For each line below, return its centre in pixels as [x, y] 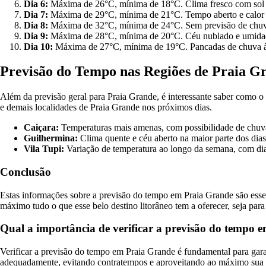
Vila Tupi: [44, 149]
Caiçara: [41, 128]
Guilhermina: [51, 138]
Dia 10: [38, 46]
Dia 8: [36, 25]
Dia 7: [36, 14]
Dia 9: [36, 36]
